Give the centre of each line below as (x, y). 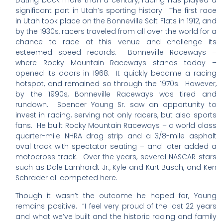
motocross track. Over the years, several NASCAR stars (116, 157)
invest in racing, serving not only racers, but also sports (116, 115)
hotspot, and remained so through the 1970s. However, (116, 84)
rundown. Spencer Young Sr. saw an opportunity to (116, 105)
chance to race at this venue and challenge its (116, 42)
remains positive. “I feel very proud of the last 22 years (116, 206)
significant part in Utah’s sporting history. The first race (116, 11)
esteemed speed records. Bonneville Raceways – (116, 53)
